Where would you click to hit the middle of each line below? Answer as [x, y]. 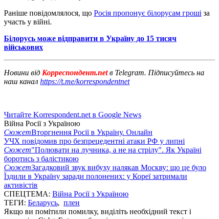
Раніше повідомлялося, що [49, 13]
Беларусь [43, 202]
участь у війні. [28, 22]
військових [23, 47]
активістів [21, 185]
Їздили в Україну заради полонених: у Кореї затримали [96, 176]
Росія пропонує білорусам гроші [148, 13]
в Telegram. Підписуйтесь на [157, 72]
